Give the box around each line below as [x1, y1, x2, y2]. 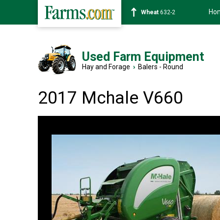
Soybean [141, 9, 165, 16]
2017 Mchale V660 [38, 88, 183, 108]
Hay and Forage [82, 63, 130, 71]
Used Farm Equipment [82, 50, 204, 64]
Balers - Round [138, 63, 183, 71]
